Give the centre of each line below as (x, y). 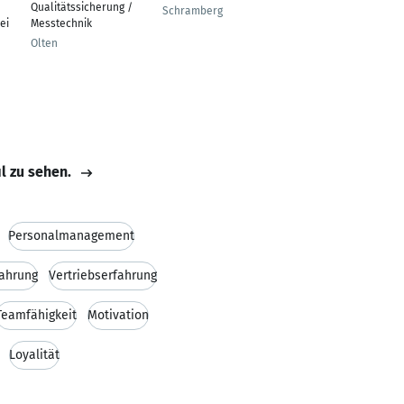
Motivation (118, 315)
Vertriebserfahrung (103, 275)
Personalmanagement (71, 236)
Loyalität (34, 355)
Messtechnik (61, 23)
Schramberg (193, 11)
